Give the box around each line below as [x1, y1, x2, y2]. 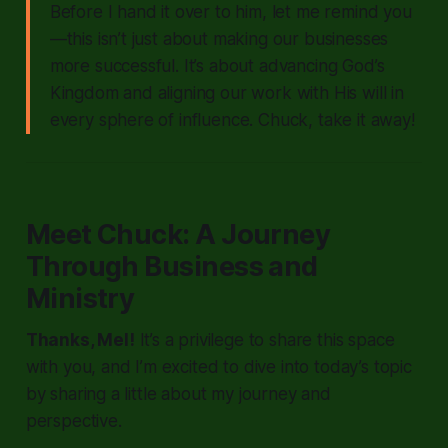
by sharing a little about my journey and [25, 383, 331, 404]
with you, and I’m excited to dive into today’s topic [25, 356, 412, 377]
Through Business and [25, 249, 318, 283]
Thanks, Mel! [25, 329, 135, 350]
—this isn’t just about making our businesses [49, 28, 389, 49]
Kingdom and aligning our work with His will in [49, 82, 404, 103]
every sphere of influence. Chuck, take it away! [49, 109, 415, 130]
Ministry [25, 281, 135, 315]
